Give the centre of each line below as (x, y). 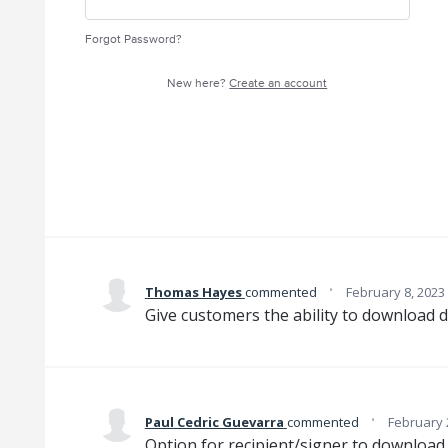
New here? (198, 83)
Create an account (278, 83)
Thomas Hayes (193, 292)
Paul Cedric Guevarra (214, 422)
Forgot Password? (133, 39)
